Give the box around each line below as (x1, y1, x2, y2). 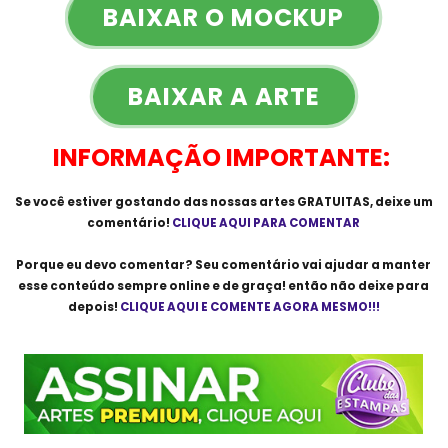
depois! (67, 299, 120, 316)
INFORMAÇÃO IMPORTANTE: (53, 141, 391, 174)
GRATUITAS (296, 194, 370, 211)
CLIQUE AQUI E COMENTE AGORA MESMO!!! (119, 299, 380, 316)
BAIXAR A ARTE (127, 80, 320, 113)
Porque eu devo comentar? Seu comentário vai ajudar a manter (16, 257, 432, 274)
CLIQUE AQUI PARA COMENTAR (172, 215, 361, 232)
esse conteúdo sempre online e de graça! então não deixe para (18, 278, 430, 295)
